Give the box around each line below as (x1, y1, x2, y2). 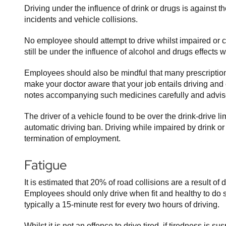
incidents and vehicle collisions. (24, 15, 138, 24)
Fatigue (24, 156, 67, 174)
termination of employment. (24, 134, 121, 143)
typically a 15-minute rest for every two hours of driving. (24, 200, 219, 209)
